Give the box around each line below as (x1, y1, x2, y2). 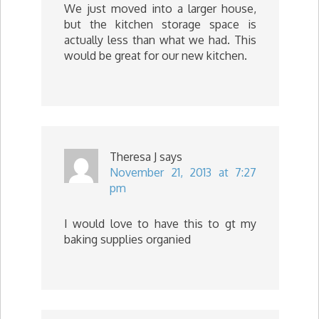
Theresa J (110, 149, 157, 164)
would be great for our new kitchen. (64, 48, 247, 63)
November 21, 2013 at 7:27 (110, 164, 256, 179)
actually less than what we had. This (64, 32, 256, 47)
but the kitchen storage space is (64, 16, 256, 31)
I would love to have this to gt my (64, 216, 256, 231)
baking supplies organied (64, 231, 191, 246)
